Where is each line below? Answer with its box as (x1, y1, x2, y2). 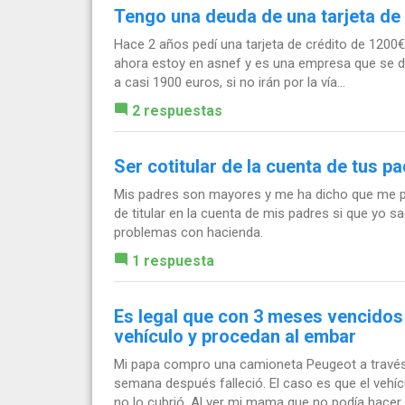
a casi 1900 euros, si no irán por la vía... (114, 73, 345, 90)
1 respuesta (132, 251, 214, 269)
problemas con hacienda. (114, 223, 263, 240)
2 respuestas (132, 101, 222, 119)
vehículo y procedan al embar (114, 325, 356, 347)
